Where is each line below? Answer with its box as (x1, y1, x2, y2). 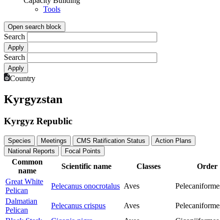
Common (12, 158, 43, 166)
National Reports (8, 147, 55, 155)
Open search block (8, 23, 61, 30)
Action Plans (155, 137, 192, 145)
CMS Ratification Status (77, 137, 145, 145)
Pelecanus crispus (51, 201, 106, 210)
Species (8, 137, 31, 145)
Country (10, 74, 35, 82)
